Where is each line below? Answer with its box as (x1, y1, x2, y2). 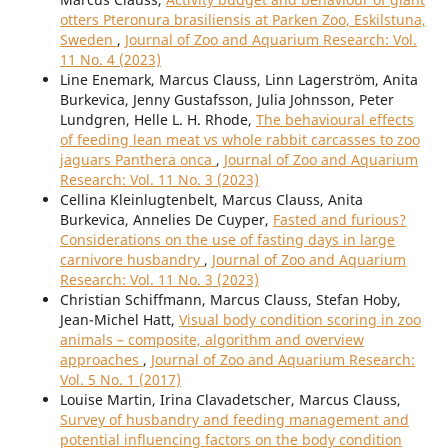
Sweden (59, 30, 117, 50)
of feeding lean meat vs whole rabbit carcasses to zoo (59, 130, 420, 150)
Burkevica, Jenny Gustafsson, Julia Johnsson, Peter (59, 90, 394, 110)
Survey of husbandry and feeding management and (59, 410, 409, 430)
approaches (59, 350, 143, 370)
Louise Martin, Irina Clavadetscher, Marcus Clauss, (59, 390, 401, 410)
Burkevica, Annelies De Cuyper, (59, 210, 273, 230)
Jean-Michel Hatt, (59, 310, 179, 330)
